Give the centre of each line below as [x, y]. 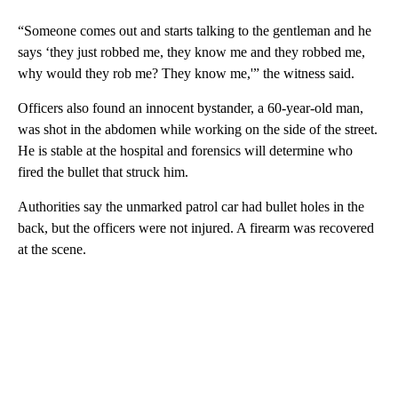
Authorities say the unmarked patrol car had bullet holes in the [191, 206]
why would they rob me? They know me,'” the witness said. [186, 73]
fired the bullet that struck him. [103, 171]
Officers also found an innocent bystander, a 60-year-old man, [191, 107]
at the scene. [52, 249]
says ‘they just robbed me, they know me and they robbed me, [191, 52]
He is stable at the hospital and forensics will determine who [185, 150]
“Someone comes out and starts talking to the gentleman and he [195, 30]
